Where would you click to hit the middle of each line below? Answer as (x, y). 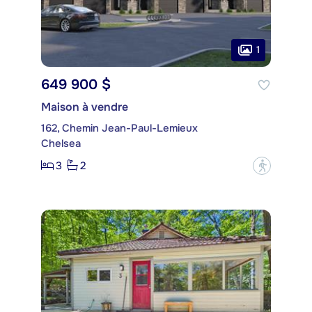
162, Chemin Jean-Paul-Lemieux (119, 128)
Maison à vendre (85, 107)
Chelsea (61, 143)
